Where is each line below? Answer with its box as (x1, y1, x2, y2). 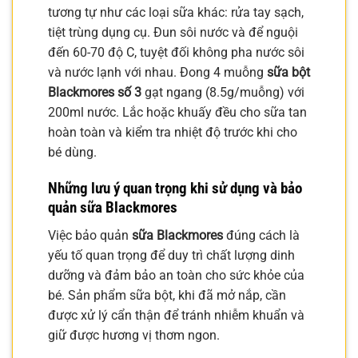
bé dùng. (48, 145, 97, 161)
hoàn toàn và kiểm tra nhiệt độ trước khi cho (48, 125, 297, 141)
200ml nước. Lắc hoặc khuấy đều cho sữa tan (48, 105, 307, 121)
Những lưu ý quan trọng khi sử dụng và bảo (48, 179, 302, 198)
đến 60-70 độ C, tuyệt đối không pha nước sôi (48, 45, 304, 61)
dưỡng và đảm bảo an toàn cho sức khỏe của (48, 267, 304, 283)
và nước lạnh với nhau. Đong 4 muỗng (48, 65, 267, 81)
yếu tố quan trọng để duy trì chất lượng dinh (48, 247, 295, 263)
